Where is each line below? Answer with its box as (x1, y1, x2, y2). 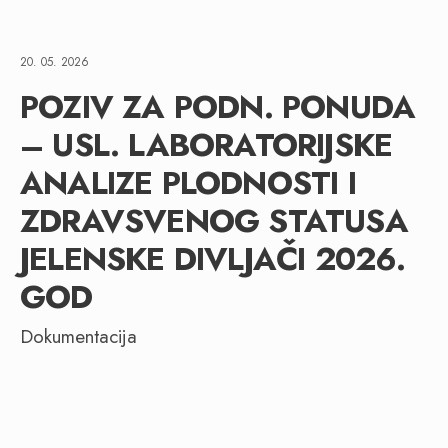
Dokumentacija (20, 323, 137, 350)
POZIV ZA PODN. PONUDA (20, 84, 416, 130)
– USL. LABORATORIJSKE (20, 122, 393, 168)
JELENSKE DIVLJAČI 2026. (20, 236, 406, 282)
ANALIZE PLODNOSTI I (20, 160, 356, 206)
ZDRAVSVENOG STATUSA (20, 198, 408, 244)
